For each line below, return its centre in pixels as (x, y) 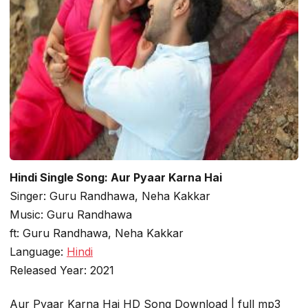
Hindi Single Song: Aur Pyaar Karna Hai (116, 177)
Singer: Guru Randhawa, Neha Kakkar (110, 196)
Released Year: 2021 (62, 270)
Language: (38, 251)
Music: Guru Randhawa (71, 214)
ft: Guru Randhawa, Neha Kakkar (97, 233)
